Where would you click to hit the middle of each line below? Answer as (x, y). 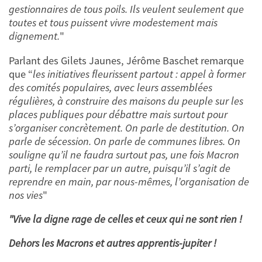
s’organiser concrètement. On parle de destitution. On (127, 127)
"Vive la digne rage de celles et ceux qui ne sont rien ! (125, 219)
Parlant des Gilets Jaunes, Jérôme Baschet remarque (126, 60)
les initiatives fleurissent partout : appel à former (139, 74)
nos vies (26, 195)
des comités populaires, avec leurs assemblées (111, 87)
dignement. (34, 36)
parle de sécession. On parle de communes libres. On (125, 141)
